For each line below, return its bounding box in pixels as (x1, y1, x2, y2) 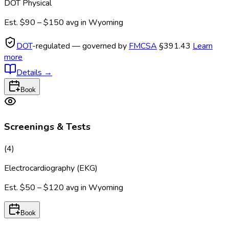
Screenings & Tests (4, 120, 90, 133)
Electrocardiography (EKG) (4, 162, 98, 174)
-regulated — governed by (32, 40, 129, 52)
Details (16, 67, 44, 79)
